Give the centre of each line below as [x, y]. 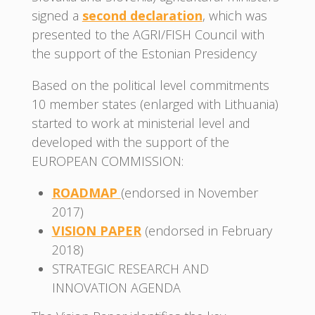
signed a [57, 15]
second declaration [142, 15]
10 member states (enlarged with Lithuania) [155, 104]
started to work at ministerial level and [141, 123]
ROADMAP [86, 192]
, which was [234, 15]
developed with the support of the [130, 142]
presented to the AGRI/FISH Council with [148, 34]
